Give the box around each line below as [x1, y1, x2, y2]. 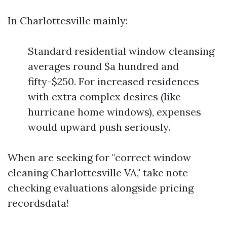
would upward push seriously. [28, 121, 170, 133]
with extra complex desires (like [28, 90, 181, 103]
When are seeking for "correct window [8, 151, 191, 164]
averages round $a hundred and [28, 60, 179, 72]
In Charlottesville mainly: [8, 14, 128, 27]
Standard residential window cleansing [28, 45, 214, 57]
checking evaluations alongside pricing [8, 181, 194, 194]
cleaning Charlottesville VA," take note [8, 166, 188, 179]
